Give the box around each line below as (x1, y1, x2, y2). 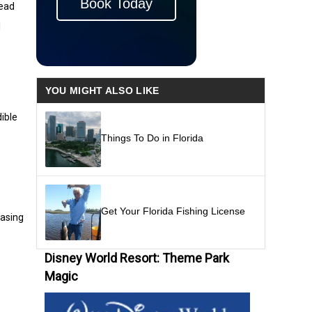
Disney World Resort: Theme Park (44, 250, 229, 265)
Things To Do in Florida (100, 132, 203, 143)
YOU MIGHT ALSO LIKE (45, 84, 159, 96)
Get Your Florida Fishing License (100, 205, 245, 217)
